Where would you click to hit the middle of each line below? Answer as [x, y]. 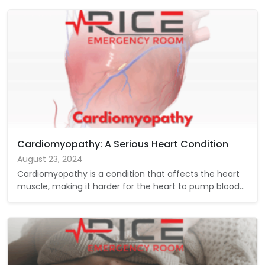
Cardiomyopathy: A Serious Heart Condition [123, 144]
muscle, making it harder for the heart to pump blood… [131, 186]
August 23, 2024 [50, 159]
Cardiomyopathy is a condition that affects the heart [128, 174]
